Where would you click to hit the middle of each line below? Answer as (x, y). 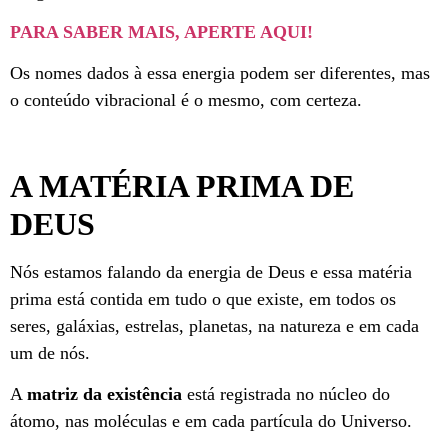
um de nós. (50, 352)
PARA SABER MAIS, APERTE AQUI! (161, 31)
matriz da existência (107, 394)
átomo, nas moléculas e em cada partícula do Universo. (213, 421)
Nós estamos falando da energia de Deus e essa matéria (211, 271)
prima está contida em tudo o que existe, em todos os (203, 298)
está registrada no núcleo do (288, 394)
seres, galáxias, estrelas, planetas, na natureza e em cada (214, 325)
